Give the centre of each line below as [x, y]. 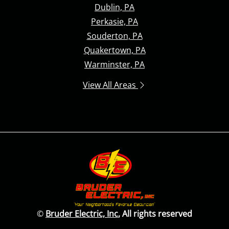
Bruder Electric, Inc [82, 214]
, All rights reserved [155, 214]
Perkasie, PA [114, 21]
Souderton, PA [114, 36]
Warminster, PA [114, 64]
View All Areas [110, 85]
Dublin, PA [114, 7]
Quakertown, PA [114, 50]
